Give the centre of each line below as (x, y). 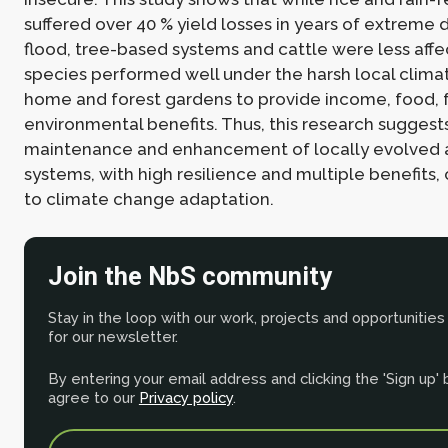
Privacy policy (185, 397)
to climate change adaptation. (148, 198)
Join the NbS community (189, 276)
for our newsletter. (112, 337)
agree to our (93, 397)
